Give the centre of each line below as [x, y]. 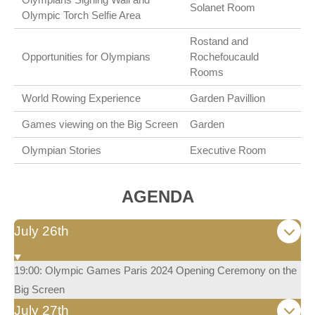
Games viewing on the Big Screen [100, 124]
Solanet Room [222, 8]
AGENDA [157, 197]
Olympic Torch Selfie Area [82, 15]
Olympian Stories [62, 150]
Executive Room [228, 150]
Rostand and [219, 41]
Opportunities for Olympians [86, 57]
